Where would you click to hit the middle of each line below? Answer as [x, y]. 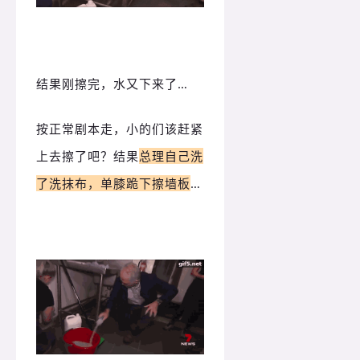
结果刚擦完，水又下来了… [112, 83]
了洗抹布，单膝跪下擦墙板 [113, 183]
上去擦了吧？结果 [88, 155]
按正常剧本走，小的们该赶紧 [120, 128]
